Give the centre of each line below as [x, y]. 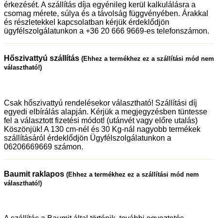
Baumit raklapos [35, 174]
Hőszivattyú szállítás [43, 58]
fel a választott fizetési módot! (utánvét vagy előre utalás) [101, 120]
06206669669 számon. [44, 146]
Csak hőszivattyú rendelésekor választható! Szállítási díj [100, 103]
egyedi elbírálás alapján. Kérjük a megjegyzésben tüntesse [106, 111]
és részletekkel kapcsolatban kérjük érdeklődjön [87, 22]
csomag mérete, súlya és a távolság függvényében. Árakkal [106, 13]
